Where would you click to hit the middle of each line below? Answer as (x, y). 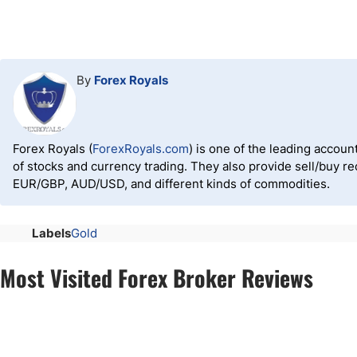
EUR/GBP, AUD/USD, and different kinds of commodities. (171, 184)
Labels (51, 233)
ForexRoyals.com (141, 149)
